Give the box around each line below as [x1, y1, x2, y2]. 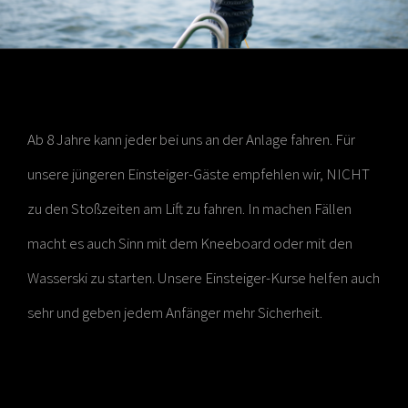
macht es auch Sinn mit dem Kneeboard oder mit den [27, 232, 352, 253]
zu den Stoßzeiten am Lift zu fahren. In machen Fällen [27, 198, 352, 219]
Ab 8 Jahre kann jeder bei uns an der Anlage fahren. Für [27, 128, 355, 149]
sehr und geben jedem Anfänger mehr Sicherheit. [27, 301, 322, 322]
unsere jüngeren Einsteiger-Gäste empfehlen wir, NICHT [27, 163, 370, 184]
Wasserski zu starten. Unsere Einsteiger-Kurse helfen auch [27, 267, 380, 288]
